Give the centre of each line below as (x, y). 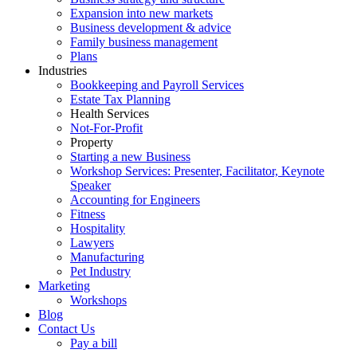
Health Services (110, 113)
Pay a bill (94, 343)
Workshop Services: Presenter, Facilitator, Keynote (197, 171)
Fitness (88, 214)
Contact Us (67, 328)
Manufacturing (107, 257)
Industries (63, 70)
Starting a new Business (130, 156)
